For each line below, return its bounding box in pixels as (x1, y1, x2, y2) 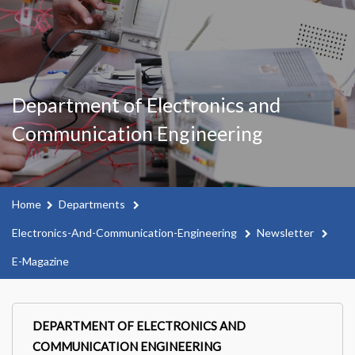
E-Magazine (12, 254, 69, 268)
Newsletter (257, 226, 316, 239)
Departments (59, 197, 128, 211)
